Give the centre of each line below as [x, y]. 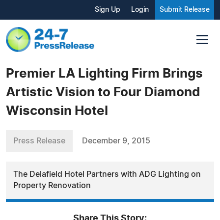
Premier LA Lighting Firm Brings [104, 73]
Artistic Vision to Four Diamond [103, 92]
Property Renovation [52, 185]
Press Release [39, 141]
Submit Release [185, 10]
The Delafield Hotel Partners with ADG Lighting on [107, 174]
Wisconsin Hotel [57, 111]
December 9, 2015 [116, 141]
